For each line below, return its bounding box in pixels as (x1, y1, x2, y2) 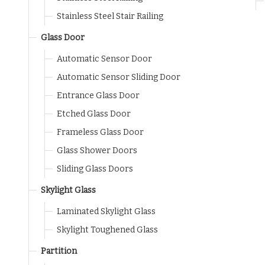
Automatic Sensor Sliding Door (57, 72, 180, 82)
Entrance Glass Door (57, 91, 140, 101)
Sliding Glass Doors (57, 164, 133, 174)
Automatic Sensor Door (57, 54, 152, 64)
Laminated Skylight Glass (57, 206, 156, 216)
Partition (41, 246, 77, 256)
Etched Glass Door (57, 109, 131, 119)
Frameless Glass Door (57, 127, 144, 137)
